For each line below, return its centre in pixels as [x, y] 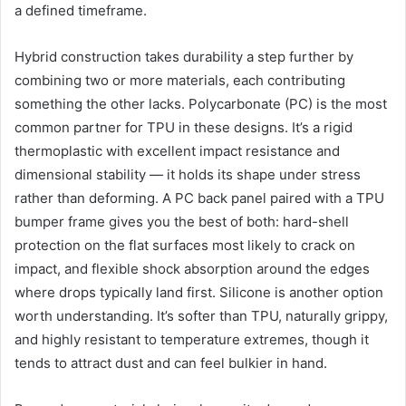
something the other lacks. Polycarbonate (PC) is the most [201, 103]
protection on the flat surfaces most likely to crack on [185, 245]
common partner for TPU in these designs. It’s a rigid [184, 127]
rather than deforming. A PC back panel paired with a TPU [199, 198]
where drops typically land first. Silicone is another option [199, 292]
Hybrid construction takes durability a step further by [184, 56]
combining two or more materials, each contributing [180, 80]
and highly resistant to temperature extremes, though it [192, 339]
